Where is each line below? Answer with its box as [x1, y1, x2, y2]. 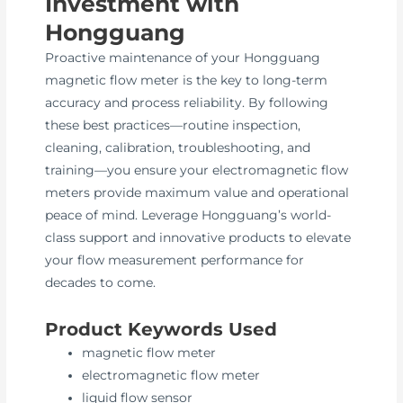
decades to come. [45, 274, 157, 290]
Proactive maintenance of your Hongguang [45, 49, 321, 65]
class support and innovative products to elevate [45, 229, 352, 245]
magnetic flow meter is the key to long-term [45, 72, 328, 87]
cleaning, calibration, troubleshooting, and [45, 139, 311, 155]
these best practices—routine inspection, [45, 117, 301, 132]
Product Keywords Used [45, 318, 278, 340]
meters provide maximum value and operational [45, 184, 350, 200]
